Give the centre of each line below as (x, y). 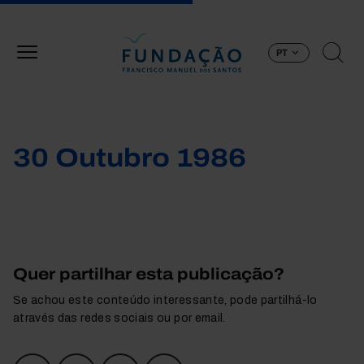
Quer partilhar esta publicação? (149, 274)
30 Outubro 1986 (130, 158)
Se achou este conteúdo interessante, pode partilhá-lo (165, 300)
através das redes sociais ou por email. (119, 318)
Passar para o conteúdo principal (271, 9)
